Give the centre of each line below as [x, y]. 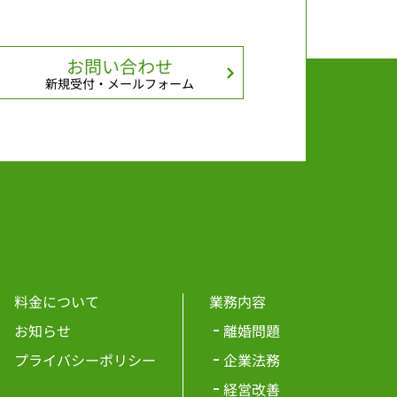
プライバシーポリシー [85, 360]
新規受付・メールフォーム [120, 83]
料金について [57, 302]
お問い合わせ [120, 66]
